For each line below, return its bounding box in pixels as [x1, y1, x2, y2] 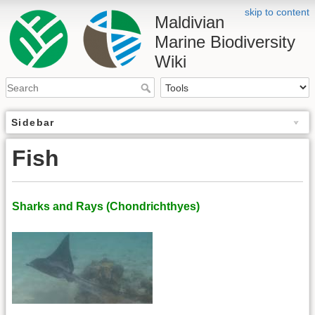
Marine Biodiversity [155, 32, 295, 51]
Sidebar [11, 117, 55, 129]
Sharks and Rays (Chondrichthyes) [12, 200, 200, 212]
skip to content [245, 6, 309, 18]
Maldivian [155, 13, 224, 32]
